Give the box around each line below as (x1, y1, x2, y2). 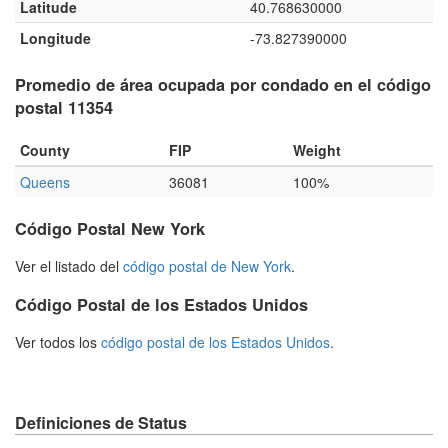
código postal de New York (123, 256, 291, 277)
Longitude (20, 27, 91, 48)
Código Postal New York (15, 217, 205, 241)
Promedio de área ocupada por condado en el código (15, 72, 431, 96)
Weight (293, 140, 341, 161)
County (20, 140, 70, 161)
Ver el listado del (15, 256, 123, 277)
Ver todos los (15, 332, 101, 353)
